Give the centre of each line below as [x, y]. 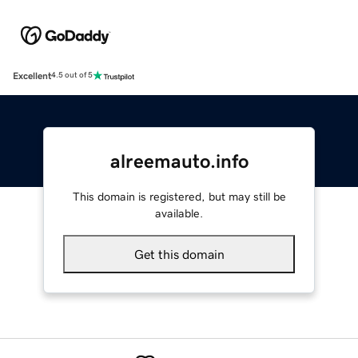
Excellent [32, 76]
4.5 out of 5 [72, 76]
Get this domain [179, 254]
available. [179, 213]
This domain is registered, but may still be [179, 196]
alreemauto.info [179, 161]
